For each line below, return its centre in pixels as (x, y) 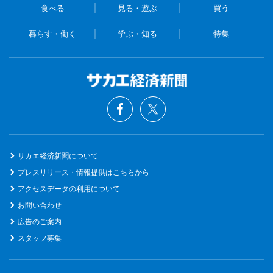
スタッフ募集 (40, 238)
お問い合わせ (40, 205)
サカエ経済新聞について (58, 156)
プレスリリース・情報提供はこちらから (83, 172)
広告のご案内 (40, 222)
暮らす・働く (53, 34)
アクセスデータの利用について (69, 189)
